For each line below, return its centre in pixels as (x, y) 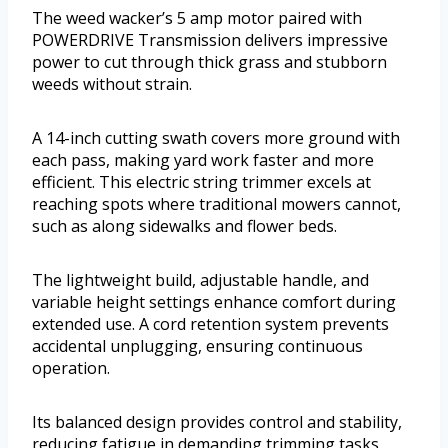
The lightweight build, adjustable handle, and (200, 279)
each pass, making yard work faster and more (203, 159)
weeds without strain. (112, 83)
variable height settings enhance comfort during (214, 301)
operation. (71, 367)
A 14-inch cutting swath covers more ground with (216, 137)
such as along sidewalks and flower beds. (184, 225)
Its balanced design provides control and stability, (217, 421)
